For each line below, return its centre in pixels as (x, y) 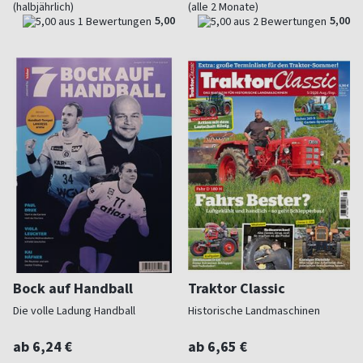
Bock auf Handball (73, 289)
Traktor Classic (237, 289)
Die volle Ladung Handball (74, 311)
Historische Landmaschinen (254, 311)
